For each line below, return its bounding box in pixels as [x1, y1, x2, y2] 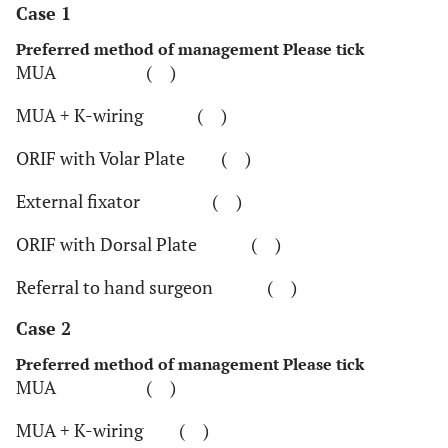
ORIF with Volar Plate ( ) [16, 146, 251, 171]
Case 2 [16, 316, 71, 341]
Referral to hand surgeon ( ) [16, 275, 297, 300]
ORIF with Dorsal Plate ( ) [16, 232, 281, 257]
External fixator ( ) [16, 189, 242, 214]
